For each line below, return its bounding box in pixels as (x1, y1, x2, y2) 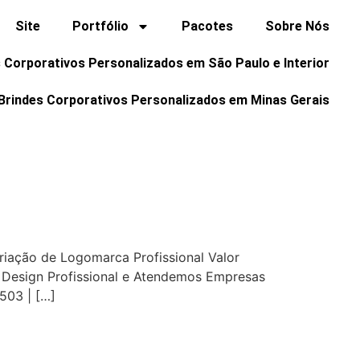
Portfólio (72, 18, 129, 34)
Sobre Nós (265, 18, 330, 34)
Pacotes (182, 18, 234, 34)
